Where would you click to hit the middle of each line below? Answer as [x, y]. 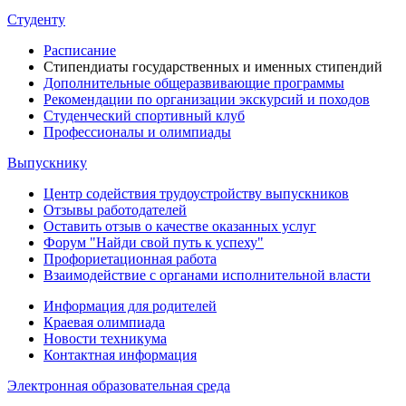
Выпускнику [47, 163]
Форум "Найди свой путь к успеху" [154, 242]
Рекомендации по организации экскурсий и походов [207, 99]
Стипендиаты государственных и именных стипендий [213, 67]
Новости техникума [105, 338]
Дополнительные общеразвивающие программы [194, 83]
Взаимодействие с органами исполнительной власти [207, 275]
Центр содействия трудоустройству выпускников [196, 193]
